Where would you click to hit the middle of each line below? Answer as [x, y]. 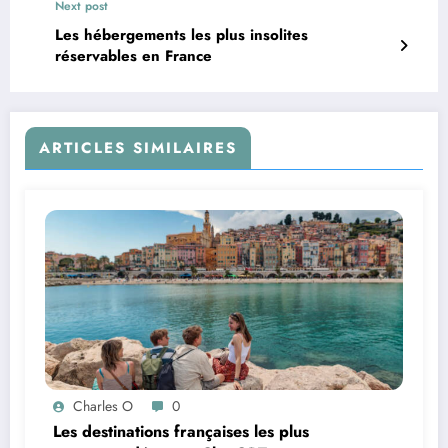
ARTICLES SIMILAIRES [138, 148]
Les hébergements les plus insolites [181, 35]
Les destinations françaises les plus [181, 432]
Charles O [103, 406]
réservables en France [133, 56]
